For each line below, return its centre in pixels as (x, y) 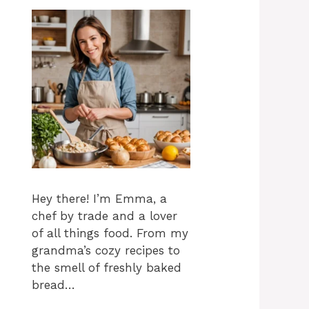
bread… (53, 285)
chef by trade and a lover (104, 216)
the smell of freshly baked (107, 268)
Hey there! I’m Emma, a (99, 199)
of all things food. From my (110, 233)
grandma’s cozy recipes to (106, 251)
